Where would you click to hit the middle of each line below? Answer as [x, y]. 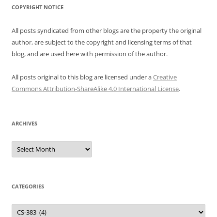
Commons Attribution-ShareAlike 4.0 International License [95, 89]
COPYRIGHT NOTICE [38, 7]
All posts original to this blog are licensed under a [82, 77]
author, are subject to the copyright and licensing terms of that [102, 42]
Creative [165, 77]
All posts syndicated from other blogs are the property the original [107, 31]
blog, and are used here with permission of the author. [90, 54]
